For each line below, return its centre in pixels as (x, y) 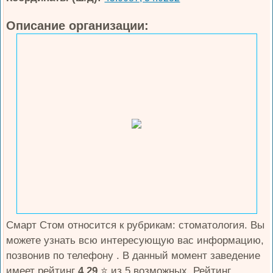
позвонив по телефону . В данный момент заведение (133, 256)
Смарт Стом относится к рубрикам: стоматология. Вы (136, 225)
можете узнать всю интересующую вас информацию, (135, 240)
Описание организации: (78, 26)
